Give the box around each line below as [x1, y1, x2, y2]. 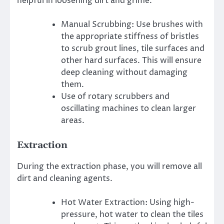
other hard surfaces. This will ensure [61, 55, 201, 66]
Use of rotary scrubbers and [61, 91, 169, 102]
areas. [61, 115, 84, 126]
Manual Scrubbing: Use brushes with [61, 19, 203, 30]
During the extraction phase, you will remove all [17, 161, 202, 172]
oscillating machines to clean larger [61, 103, 196, 114]
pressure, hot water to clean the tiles [61, 209, 203, 220]
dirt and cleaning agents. [17, 173, 112, 184]
